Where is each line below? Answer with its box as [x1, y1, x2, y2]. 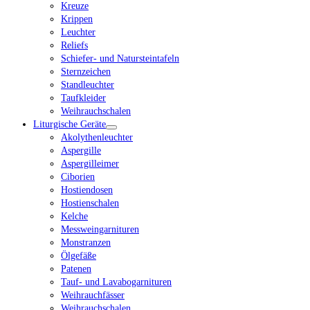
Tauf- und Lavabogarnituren [61, 277, 172, 287]
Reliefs [61, 40, 88, 51]
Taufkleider [61, 93, 106, 103]
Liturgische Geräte [33, 119, 106, 129]
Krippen [61, 14, 93, 24]
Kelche [61, 211, 88, 221]
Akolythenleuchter [61, 132, 133, 143]
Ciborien [61, 172, 95, 182]
